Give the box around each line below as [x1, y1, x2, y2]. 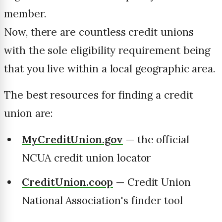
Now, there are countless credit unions [4, 25, 194, 39]
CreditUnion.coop [22, 175, 113, 189]
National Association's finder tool [22, 194, 183, 208]
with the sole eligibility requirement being [4, 44, 211, 57]
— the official [122, 133, 189, 147]
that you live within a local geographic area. [4, 62, 216, 76]
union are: [4, 107, 54, 120]
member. [4, 7, 47, 21]
